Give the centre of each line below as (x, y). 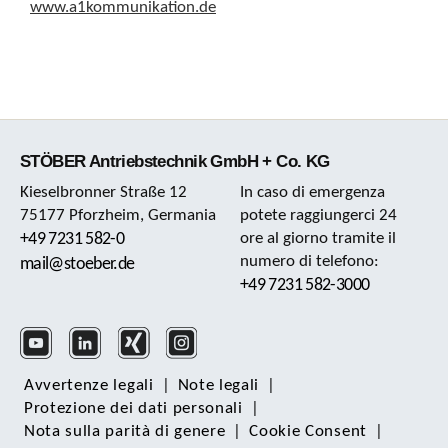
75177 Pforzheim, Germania (118, 216)
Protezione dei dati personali (133, 409)
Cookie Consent (308, 432)
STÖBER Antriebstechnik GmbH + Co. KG (175, 162)
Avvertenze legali (89, 386)
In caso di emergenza (313, 193)
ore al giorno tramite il (318, 239)
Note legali (218, 386)
